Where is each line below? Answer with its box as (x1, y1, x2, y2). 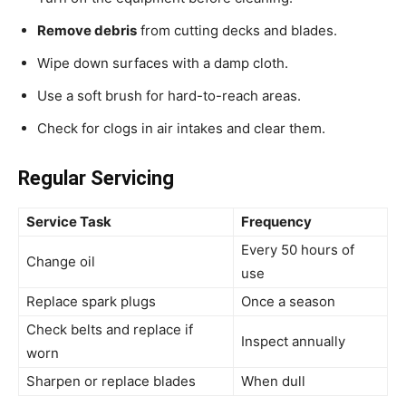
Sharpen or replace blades (26, 372, 196, 391)
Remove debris (37, 22, 137, 40)
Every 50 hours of (241, 241, 354, 259)
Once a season (241, 293, 335, 311)
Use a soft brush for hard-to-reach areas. (37, 87, 301, 105)
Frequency (241, 213, 312, 231)
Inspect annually (241, 333, 345, 351)
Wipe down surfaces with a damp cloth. (37, 54, 288, 72)
